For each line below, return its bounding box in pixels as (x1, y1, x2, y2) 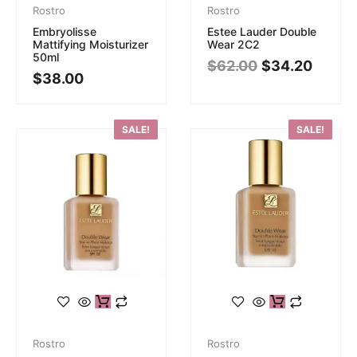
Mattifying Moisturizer (33, 37, 148, 51)
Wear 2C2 (207, 37, 260, 51)
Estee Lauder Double (207, 24, 316, 38)
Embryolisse (33, 24, 96, 38)
